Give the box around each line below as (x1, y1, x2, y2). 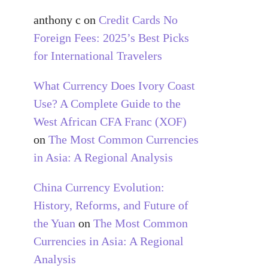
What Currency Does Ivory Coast (33, 78, 195, 92)
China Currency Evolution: (33, 180, 165, 194)
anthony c (33, 13, 81, 26)
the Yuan (33, 216, 75, 230)
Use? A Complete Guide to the (33, 96, 181, 110)
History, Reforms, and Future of (33, 198, 188, 212)
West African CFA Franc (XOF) (33, 114, 187, 128)
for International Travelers (33, 48, 162, 62)
